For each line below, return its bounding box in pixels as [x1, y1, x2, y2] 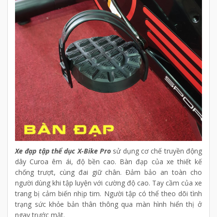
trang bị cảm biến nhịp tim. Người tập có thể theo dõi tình [15, 189, 202, 199]
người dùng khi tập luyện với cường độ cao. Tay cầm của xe [15, 178, 202, 188]
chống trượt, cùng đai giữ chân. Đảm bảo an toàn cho [15, 168, 202, 177]
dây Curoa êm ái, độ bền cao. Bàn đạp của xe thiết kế [15, 157, 202, 167]
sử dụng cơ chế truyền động [111, 146, 202, 156]
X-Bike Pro [77, 146, 111, 156]
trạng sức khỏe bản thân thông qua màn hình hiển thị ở [15, 200, 202, 209]
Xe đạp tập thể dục [15, 146, 76, 156]
